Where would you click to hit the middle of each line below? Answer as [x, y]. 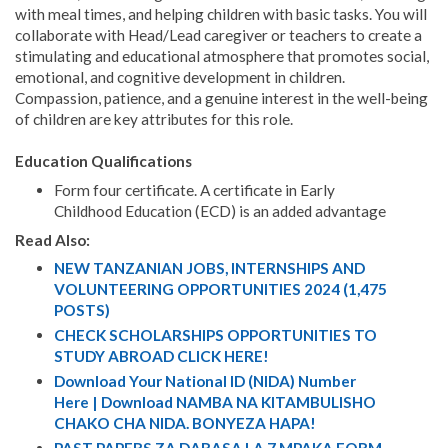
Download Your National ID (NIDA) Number [206, 381]
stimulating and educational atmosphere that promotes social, [222, 56]
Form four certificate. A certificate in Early [194, 189]
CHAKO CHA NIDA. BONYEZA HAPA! [184, 423]
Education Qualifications [103, 161]
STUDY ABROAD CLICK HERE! [161, 356]
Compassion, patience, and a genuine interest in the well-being [221, 98]
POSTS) [81, 310]
